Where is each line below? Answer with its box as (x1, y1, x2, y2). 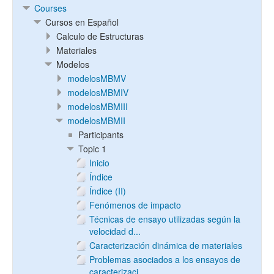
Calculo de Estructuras (56, 30, 144, 42)
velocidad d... (89, 225, 141, 237)
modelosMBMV (67, 72, 126, 84)
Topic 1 (78, 143, 106, 155)
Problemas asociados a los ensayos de (89, 253, 240, 265)
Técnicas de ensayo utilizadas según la (89, 213, 240, 225)
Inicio (89, 157, 109, 169)
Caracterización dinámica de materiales (89, 239, 242, 251)
